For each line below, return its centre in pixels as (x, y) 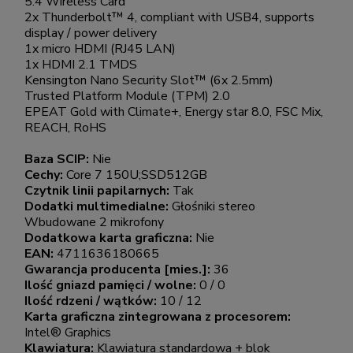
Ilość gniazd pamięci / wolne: (112, 286)
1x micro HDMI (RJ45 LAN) (100, 49)
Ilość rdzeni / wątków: (92, 301)
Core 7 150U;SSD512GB (137, 175)
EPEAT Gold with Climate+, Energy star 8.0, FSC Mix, (174, 112)
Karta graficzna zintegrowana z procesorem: (158, 317)
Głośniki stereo (214, 207)
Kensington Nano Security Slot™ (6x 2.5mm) (149, 81)
